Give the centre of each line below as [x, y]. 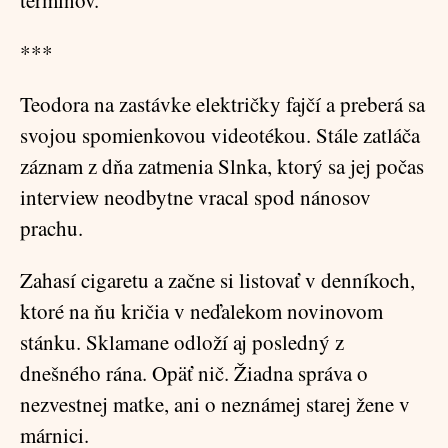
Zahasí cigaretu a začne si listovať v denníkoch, [217, 280]
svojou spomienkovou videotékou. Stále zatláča [220, 135]
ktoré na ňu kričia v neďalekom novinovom [201, 311]
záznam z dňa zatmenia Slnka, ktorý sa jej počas [222, 166]
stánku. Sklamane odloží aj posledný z [182, 342]
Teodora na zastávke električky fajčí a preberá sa [222, 104]
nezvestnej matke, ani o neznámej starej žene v [215, 404]
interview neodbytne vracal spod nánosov [195, 197]
